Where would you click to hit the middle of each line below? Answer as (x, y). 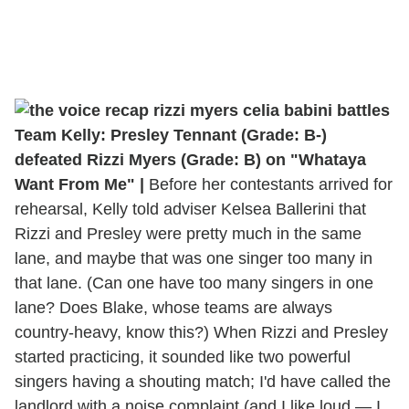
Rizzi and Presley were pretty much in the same (188, 233)
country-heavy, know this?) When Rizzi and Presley (201, 332)
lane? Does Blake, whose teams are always (173, 307)
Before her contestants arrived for (268, 184)
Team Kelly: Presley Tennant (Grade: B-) (171, 135)
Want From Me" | (79, 184)
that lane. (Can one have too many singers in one (194, 283)
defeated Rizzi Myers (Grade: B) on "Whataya (190, 159)
